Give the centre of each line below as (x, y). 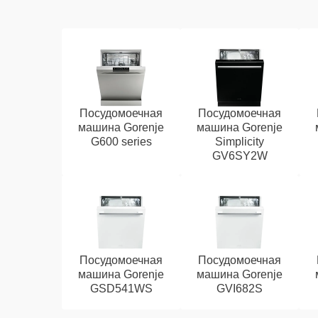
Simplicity (240, 142)
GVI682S (240, 289)
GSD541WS (121, 289)
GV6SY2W (240, 156)
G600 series (121, 142)
